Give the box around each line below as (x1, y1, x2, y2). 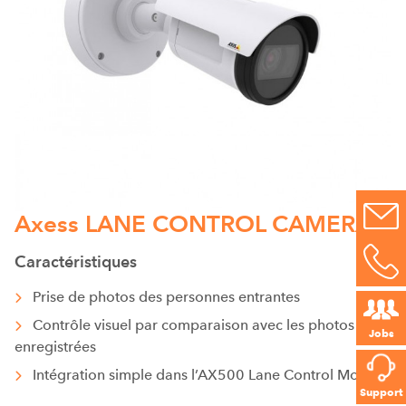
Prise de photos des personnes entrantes (33, 287, 300, 305)
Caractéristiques (14, 251, 137, 271)
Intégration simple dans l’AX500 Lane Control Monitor (33, 365, 390, 383)
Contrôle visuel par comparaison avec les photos (33, 315, 354, 333)
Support (360, 385, 402, 399)
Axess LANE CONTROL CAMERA (14, 208, 372, 237)
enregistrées (14, 337, 96, 355)
